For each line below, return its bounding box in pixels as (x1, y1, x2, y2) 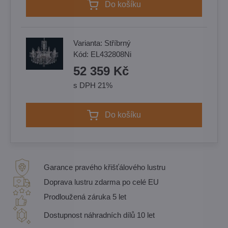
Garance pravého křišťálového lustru (44, 163, 165, 172)
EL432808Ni (91, 50, 131, 59)
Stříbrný (104, 39, 131, 47)
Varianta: (73, 39, 104, 47)
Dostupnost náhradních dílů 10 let (44, 211, 155, 219)
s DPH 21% (73, 81, 112, 90)
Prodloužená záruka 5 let (44, 192, 126, 201)
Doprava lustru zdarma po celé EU (44, 178, 159, 186)
